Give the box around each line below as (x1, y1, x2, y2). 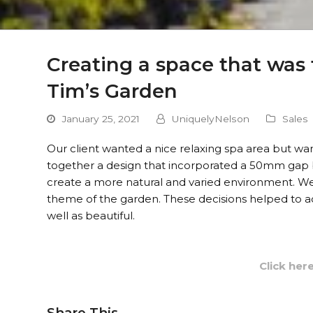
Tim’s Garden (47, 79, 178, 103)
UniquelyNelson (172, 113, 250, 124)
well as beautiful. (47, 209, 136, 222)
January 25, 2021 (62, 113, 140, 124)
